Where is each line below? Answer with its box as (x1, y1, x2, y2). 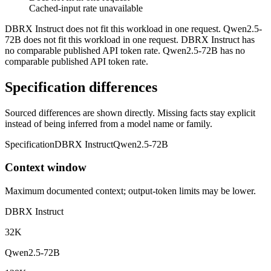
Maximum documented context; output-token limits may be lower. (5, 186, 256, 197)
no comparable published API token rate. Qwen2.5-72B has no (5, 45, 245, 56)
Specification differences (5, 79, 157, 95)
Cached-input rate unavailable (29, 2, 143, 13)
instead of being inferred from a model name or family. (5, 118, 212, 129)
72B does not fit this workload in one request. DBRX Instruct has (5, 34, 255, 45)
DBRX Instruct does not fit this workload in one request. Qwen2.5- (5, 23, 262, 34)
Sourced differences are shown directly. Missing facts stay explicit (5, 107, 255, 118)
